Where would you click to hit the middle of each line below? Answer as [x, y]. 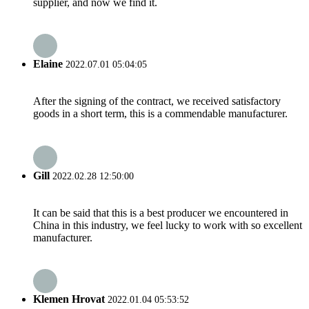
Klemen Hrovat [69, 299]
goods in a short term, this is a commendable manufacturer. [160, 114]
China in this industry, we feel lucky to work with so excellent [168, 225]
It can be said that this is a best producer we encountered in [161, 212]
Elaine [48, 63]
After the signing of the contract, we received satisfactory [157, 101]
